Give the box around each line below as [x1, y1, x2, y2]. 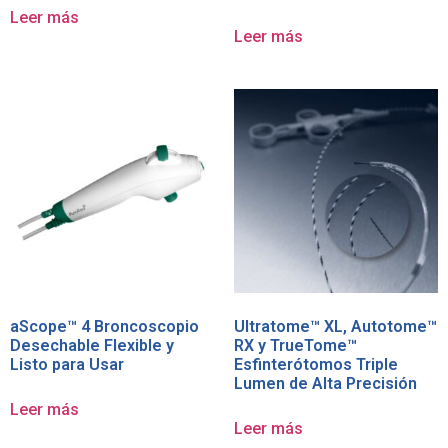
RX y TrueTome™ [234, 336, 357, 356]
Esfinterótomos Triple [234, 355, 398, 375]
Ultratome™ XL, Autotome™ [234, 317, 437, 337]
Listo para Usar [10, 355, 124, 375]
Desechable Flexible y [10, 336, 174, 356]
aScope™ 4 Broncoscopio [10, 317, 199, 337]
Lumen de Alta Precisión [234, 374, 417, 394]
